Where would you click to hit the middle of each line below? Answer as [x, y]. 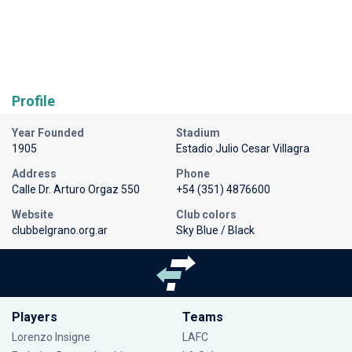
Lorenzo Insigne [51, 337]
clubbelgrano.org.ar [60, 230]
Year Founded [48, 132]
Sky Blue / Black [215, 230]
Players [35, 317]
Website [33, 214]
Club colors [206, 214]
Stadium [198, 132]
